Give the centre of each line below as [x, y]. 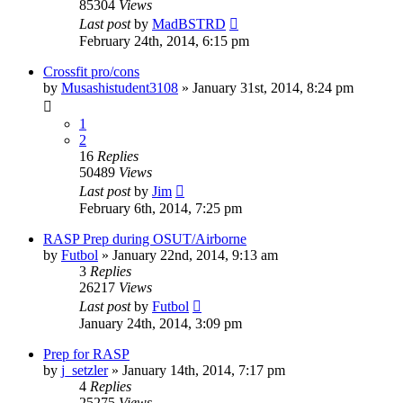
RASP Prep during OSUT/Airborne [145, 238]
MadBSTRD [189, 23]
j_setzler [85, 370]
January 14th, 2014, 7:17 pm [204, 370]
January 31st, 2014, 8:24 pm [273, 87]
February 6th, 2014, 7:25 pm [161, 208]
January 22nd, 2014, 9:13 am [195, 255]
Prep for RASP [86, 354]
